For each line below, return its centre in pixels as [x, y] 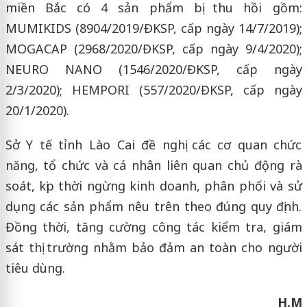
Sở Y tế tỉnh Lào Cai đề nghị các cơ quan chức [153, 145]
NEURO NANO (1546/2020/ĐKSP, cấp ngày [153, 70]
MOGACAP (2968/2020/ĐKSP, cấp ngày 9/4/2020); [153, 49]
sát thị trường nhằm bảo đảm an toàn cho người [153, 248]
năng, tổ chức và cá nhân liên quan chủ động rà [153, 165]
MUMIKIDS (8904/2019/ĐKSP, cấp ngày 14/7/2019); [153, 28]
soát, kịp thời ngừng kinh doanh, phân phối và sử [153, 186]
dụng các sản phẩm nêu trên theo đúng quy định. [153, 207]
